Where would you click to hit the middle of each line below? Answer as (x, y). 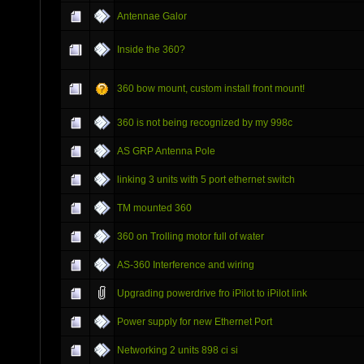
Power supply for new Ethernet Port (195, 321)
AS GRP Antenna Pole (166, 151)
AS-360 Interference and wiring (186, 264)
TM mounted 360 (154, 208)
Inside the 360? (151, 49)
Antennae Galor (152, 16)
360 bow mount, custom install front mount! (211, 88)
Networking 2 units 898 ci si (178, 350)
